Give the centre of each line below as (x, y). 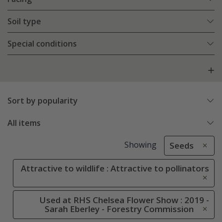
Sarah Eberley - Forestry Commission (119, 209)
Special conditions (42, 44)
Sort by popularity (43, 101)
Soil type (24, 22)
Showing (140, 145)
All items (24, 123)
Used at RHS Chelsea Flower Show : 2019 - (124, 200)
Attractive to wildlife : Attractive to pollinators (115, 168)
